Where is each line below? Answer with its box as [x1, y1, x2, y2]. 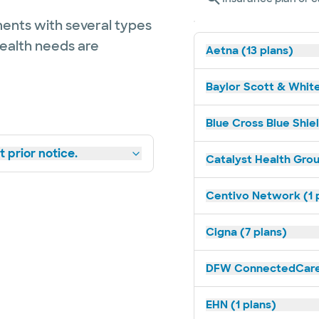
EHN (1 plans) [206, 298, 276, 312]
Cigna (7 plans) [206, 225, 287, 239]
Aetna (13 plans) [206, 43, 293, 58]
